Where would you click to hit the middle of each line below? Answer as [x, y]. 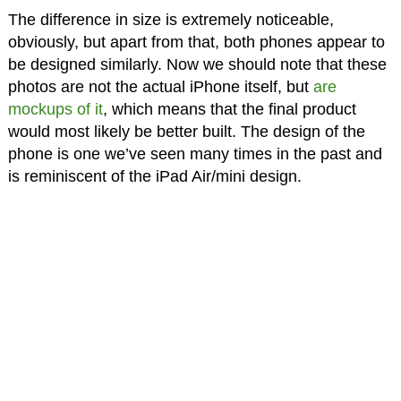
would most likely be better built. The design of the [186, 132]
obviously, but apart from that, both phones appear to [196, 43]
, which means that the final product [229, 110]
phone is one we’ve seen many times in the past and [195, 154]
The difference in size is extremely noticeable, [171, 20]
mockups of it [55, 110]
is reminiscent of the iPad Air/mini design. [154, 177]
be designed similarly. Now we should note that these [197, 65]
